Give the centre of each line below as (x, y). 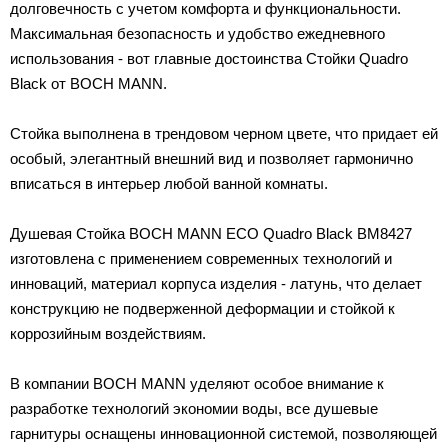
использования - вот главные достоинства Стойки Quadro (209, 58)
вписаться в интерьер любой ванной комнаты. (169, 183)
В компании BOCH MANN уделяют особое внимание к (197, 383)
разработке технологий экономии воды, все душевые (194, 408)
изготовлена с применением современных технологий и (201, 258)
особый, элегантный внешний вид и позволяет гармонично (211, 158)
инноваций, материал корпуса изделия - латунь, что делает (216, 283)
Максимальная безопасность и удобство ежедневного (197, 33)
